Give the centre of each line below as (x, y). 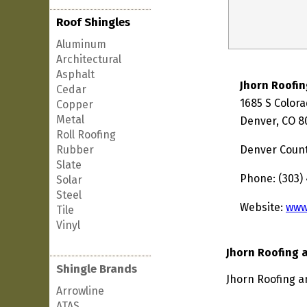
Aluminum (81, 44)
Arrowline (80, 291)
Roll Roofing (86, 135)
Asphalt (75, 74)
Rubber (75, 150)
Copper (75, 105)
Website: (263, 207)
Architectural (89, 59)
